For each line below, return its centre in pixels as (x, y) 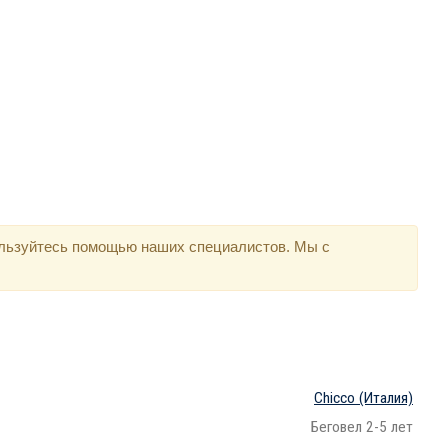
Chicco (334, 398)
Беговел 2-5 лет (362, 427)
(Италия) (384, 398)
